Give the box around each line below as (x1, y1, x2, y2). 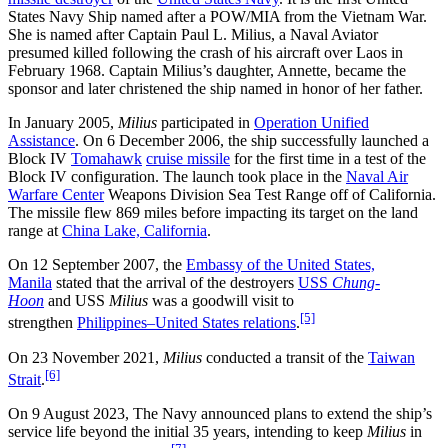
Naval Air (346, 168, 408, 186)
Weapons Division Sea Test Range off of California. (104, 186, 436, 204)
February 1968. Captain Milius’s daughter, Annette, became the (8, 62, 406, 80)
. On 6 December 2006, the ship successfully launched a (75, 132, 429, 150)
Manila (8, 274, 52, 292)
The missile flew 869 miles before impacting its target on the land (8, 204, 418, 222)
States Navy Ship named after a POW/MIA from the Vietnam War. (8, 8, 427, 26)
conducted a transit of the (202, 348, 368, 366)
